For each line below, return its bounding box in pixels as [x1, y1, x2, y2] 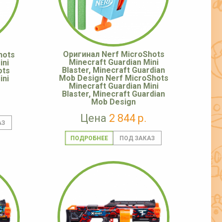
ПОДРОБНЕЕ [70, 135, 108, 142]
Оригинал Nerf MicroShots [62, 50, 165, 59]
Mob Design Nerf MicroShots [58, 73, 168, 83]
